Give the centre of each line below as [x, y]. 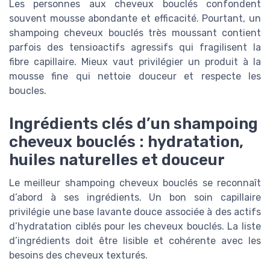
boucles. [28, 91]
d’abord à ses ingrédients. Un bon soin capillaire [135, 197]
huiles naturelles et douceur [117, 159]
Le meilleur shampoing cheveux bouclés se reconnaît [135, 183]
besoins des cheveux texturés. [78, 255]
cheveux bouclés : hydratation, [126, 141]
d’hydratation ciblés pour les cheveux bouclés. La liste [135, 226]
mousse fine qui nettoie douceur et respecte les [135, 77]
